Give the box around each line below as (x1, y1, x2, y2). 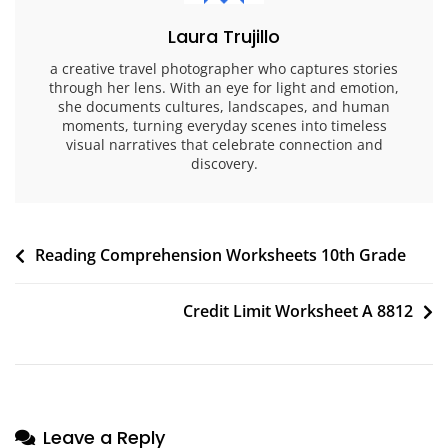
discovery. (190, 154, 258, 174)
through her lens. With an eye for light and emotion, (49, 78, 399, 98)
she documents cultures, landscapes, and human (58, 97, 390, 117)
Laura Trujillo (168, 24, 280, 50)
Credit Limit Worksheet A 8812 (183, 300, 413, 323)
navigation (14, 271, 135, 303)
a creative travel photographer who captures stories (50, 59, 398, 79)
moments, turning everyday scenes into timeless (61, 116, 387, 136)
